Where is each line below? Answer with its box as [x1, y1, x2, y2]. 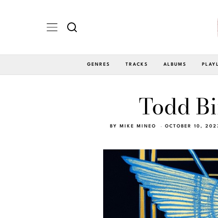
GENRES [87, 62, 110, 67]
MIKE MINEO [120, 124, 156, 128]
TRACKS [126, 62, 148, 67]
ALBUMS [163, 62, 186, 67]
